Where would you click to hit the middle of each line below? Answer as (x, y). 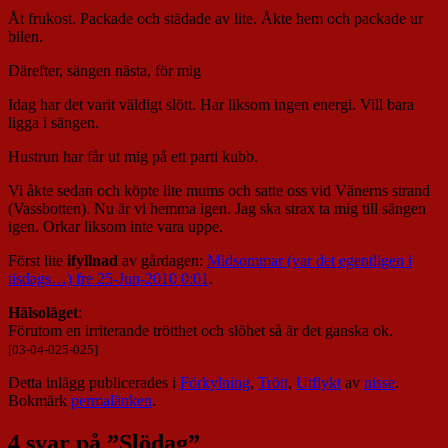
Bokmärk (39, 401)
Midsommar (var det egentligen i (309, 261)
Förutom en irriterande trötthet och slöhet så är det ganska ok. (200, 331)
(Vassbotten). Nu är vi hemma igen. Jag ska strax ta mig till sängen (217, 209)
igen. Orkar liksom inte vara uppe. (115, 227)
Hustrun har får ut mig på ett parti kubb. (133, 157)
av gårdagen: (162, 261)
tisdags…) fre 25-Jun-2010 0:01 (108, 279)
